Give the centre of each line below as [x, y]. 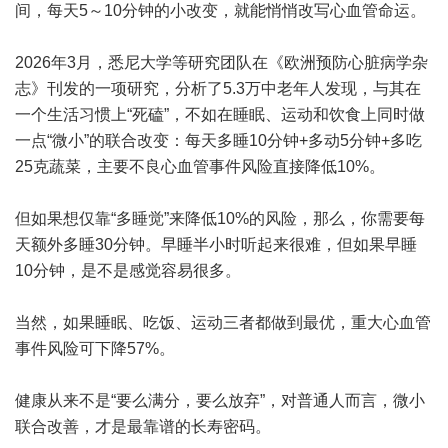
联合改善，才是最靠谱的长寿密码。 [143, 426]
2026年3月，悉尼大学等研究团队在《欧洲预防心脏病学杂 [221, 62]
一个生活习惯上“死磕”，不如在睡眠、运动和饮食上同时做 [220, 114]
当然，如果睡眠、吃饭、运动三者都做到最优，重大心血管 [223, 322]
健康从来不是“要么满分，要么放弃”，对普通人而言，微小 [220, 400]
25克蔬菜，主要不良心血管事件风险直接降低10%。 [200, 166]
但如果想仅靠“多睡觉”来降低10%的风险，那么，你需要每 [220, 218]
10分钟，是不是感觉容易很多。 [128, 270]
